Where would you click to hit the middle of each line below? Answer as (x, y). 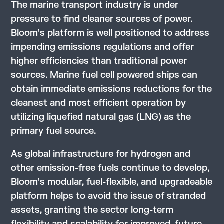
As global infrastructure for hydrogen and (101, 154)
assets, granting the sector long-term (92, 210)
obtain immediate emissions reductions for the (112, 89)
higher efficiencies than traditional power (99, 61)
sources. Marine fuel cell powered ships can (104, 75)
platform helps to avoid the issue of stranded (109, 196)
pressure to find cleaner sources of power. (102, 19)
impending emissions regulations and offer (103, 47)
